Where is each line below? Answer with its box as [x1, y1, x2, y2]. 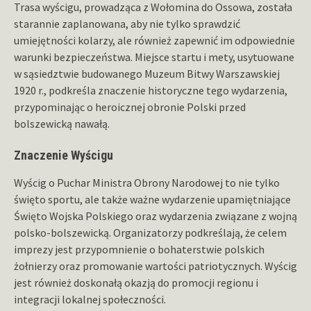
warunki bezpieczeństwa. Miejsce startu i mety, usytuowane [14, 49, 294, 64]
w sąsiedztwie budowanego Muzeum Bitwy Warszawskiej [14, 66, 280, 81]
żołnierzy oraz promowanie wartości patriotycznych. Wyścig [14, 258, 297, 273]
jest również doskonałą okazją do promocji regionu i [14, 275, 258, 289]
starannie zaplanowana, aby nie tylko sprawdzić [14, 16, 240, 31]
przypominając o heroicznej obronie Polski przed [14, 99, 246, 114]
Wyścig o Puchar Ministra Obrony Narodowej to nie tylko [14, 175, 280, 190]
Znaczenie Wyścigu [14, 147, 113, 162]
